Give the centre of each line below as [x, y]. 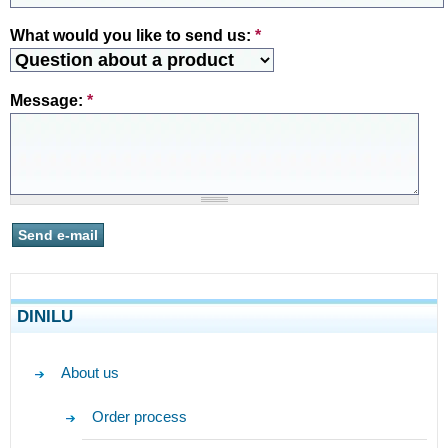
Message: [48, 101]
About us [90, 373]
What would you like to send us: [132, 36]
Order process [139, 417]
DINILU [45, 317]
